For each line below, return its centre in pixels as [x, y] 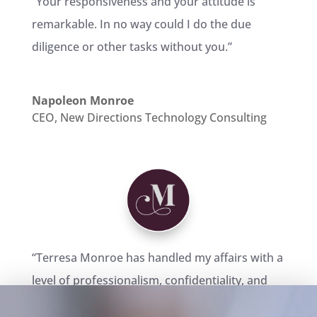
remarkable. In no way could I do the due [141, 24]
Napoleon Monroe [82, 101]
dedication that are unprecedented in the [142, 303]
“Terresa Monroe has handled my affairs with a [157, 258]
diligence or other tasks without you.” [132, 47]
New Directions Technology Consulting [163, 118]
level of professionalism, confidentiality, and [149, 281]
